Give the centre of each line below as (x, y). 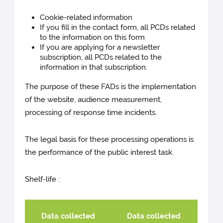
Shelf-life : (43, 179)
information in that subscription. (94, 67)
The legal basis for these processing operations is (110, 139)
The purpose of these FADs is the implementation (111, 86)
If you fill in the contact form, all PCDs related (118, 27)
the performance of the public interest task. (100, 152)
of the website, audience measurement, (94, 99)
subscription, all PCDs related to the (101, 57)
